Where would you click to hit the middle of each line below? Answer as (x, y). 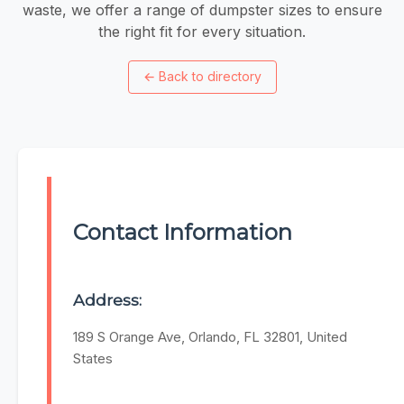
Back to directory (210, 77)
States (93, 359)
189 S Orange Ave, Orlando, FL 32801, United (210, 337)
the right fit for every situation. (202, 31)
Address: (107, 300)
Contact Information (183, 233)
